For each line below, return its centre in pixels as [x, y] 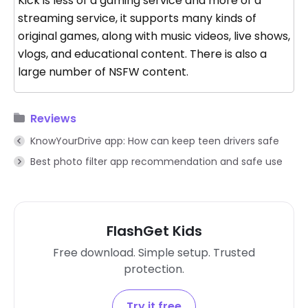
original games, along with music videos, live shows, [154, 36]
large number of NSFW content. [103, 71]
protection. [154, 269]
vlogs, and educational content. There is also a [142, 54]
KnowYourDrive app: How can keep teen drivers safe [155, 141]
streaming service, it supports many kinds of [137, 18]
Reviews [53, 118]
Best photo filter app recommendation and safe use [156, 161]
